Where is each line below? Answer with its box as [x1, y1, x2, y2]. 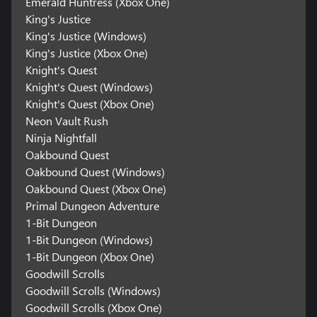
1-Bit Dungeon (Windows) [25, 232, 153, 248]
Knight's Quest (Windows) [25, 79, 153, 95]
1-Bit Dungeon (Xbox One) [25, 249, 154, 265]
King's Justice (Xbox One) [25, 45, 148, 61]
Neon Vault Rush [25, 113, 108, 129]
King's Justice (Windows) [25, 28, 146, 44]
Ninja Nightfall [25, 130, 97, 146]
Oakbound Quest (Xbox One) [25, 181, 166, 197]
